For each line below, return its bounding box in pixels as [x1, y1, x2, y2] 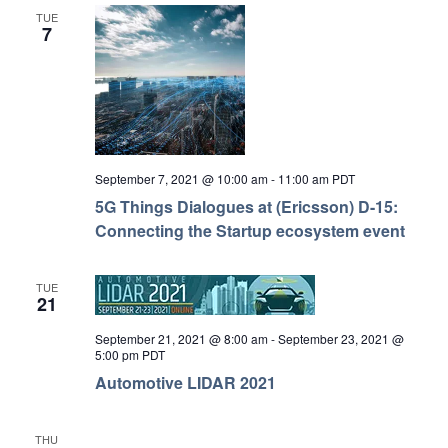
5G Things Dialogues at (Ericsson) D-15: [94, 195, 398, 219]
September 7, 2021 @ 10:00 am [94, 170, 268, 188]
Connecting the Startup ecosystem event [94, 219, 405, 243]
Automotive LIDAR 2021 [94, 371, 276, 394]
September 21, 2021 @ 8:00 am [94, 330, 268, 347]
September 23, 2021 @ [277, 330, 404, 347]
